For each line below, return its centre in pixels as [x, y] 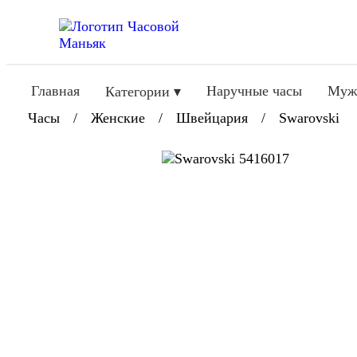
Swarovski [309, 118]
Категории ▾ [143, 92]
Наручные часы [254, 91]
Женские [118, 118]
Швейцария [212, 118]
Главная [55, 91]
